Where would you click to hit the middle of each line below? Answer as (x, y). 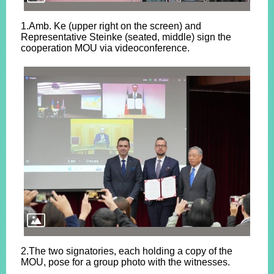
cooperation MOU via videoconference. (105, 48)
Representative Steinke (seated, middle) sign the (126, 37)
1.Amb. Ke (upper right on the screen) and (111, 26)
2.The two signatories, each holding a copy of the (127, 251)
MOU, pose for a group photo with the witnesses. (125, 262)
